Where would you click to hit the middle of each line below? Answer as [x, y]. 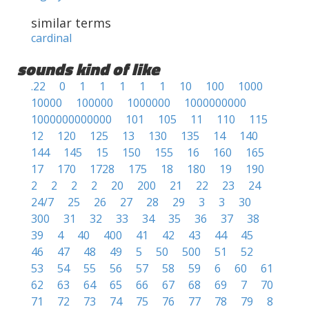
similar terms [71, 23]
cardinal [51, 38]
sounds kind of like [88, 69]
